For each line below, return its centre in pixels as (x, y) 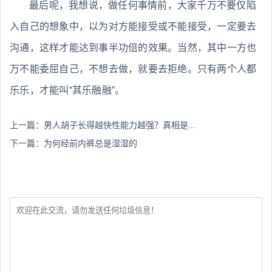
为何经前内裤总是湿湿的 (90, 144)
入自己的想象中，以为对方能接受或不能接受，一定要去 (133, 27)
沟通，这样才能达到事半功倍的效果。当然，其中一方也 (133, 48)
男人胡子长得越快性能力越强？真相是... (120, 125)
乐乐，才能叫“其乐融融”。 (67, 90)
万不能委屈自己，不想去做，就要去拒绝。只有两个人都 (133, 69)
